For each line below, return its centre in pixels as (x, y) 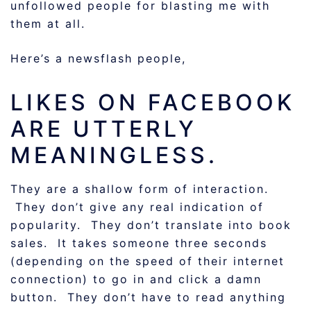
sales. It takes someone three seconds (139, 243)
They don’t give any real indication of (137, 207)
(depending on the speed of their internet (148, 261)
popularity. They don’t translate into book (151, 225)
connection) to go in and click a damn (136, 279)
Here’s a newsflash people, (98, 58)
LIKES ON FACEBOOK (153, 102)
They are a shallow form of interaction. (140, 189)
